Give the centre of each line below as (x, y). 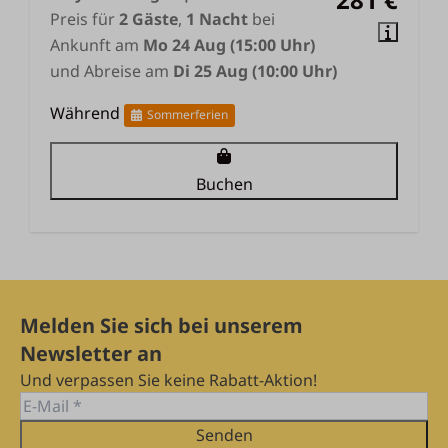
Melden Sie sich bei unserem (161, 325)
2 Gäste (148, 19)
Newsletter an (91, 353)
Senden (224, 435)
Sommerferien (187, 114)
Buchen (224, 184)
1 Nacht (217, 19)
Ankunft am (96, 45)
